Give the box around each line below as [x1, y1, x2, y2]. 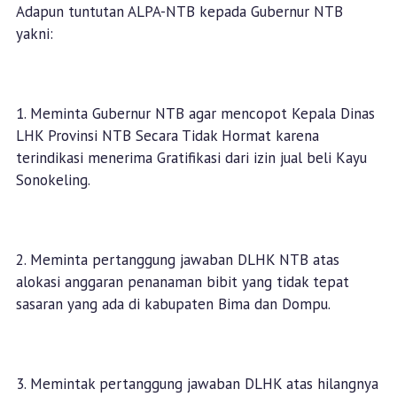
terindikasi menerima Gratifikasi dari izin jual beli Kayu [15, 148, 367, 168]
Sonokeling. [15, 170, 94, 191]
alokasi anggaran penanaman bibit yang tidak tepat [15, 272, 349, 292]
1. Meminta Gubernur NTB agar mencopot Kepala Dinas [15, 104, 375, 124]
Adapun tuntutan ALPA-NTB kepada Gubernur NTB [15, 2, 343, 22]
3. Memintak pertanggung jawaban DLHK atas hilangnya [15, 374, 378, 394]
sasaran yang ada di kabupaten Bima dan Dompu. [15, 294, 331, 315]
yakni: [15, 24, 58, 44]
